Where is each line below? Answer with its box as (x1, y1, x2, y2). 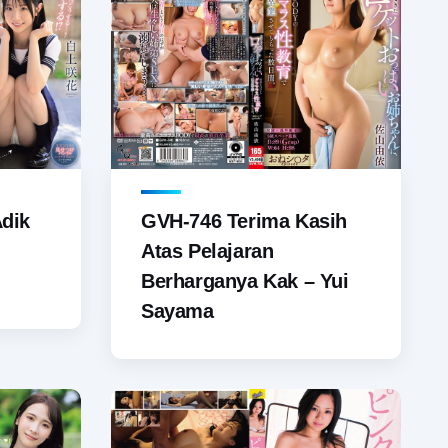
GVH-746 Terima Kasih (141, 210, 348, 233)
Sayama (141, 300, 214, 323)
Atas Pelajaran (141, 240, 274, 263)
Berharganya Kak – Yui (141, 270, 349, 293)
